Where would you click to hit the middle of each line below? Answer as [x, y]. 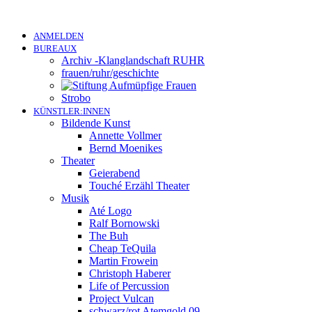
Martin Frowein [124, 261]
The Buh [109, 236]
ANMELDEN [58, 36]
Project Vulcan [122, 298]
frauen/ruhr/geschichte [110, 73]
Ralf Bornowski [124, 223]
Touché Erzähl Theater [139, 186]
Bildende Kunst [96, 123]
